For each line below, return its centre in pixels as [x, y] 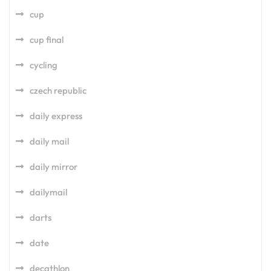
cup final [47, 40]
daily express [56, 116]
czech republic [58, 90]
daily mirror [54, 167]
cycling [44, 65]
